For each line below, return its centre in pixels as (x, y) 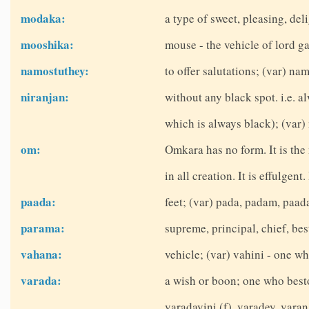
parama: (43, 228)
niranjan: (45, 97)
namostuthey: (55, 71)
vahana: (42, 255)
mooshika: (48, 45)
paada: (39, 202)
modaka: (43, 19)
